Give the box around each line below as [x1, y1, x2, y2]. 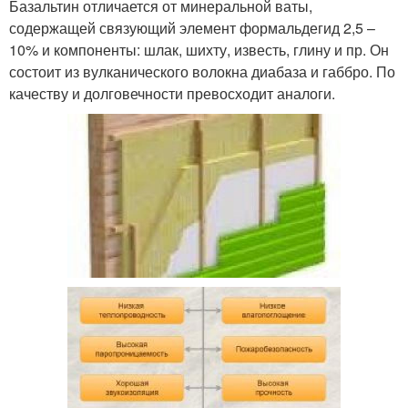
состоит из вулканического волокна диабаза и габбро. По [9, 60, 395, 82]
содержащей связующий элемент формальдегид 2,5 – [9, 16, 375, 38]
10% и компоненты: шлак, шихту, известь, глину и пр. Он [9, 38, 389, 60]
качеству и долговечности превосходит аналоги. [9, 82, 335, 104]
